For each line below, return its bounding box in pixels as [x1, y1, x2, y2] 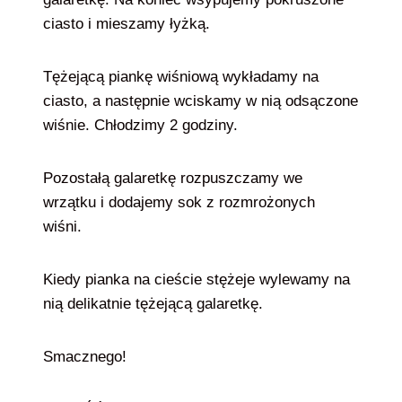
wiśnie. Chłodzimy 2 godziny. [43, 117, 247, 134]
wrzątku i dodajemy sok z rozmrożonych [43, 194, 315, 211]
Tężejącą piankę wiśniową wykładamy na [43, 68, 319, 85]
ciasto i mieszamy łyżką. [43, 15, 214, 32]
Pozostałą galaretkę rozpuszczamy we [43, 170, 302, 187]
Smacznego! [43, 348, 127, 365]
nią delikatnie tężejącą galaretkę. [43, 295, 263, 312]
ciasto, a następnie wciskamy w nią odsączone [43, 92, 358, 109]
